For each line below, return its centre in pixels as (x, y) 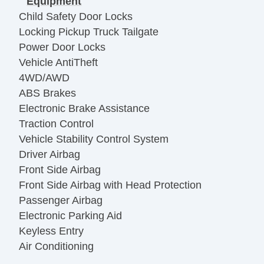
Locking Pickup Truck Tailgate (89, 32)
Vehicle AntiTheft (58, 63)
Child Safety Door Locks (76, 17)
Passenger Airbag (61, 201)
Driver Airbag (49, 155)
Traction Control (56, 124)
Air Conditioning (56, 247)
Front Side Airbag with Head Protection (110, 185)
